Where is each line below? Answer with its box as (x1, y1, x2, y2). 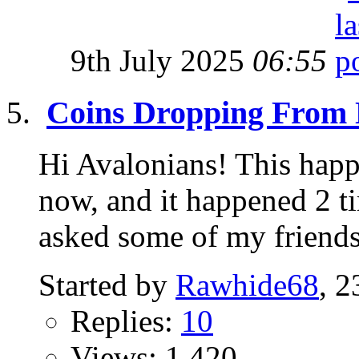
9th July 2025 (71, 42, 252, 78)
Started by (38, 268, 175, 303)
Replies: (71, 304, 181, 339)
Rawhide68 (175, 268, 319, 303)
